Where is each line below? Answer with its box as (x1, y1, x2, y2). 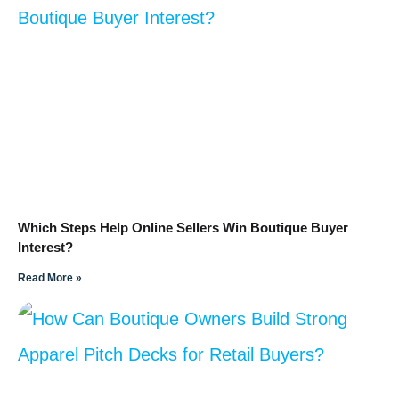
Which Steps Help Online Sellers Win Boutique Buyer (18, 219, 348, 235)
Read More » (18, 271, 82, 284)
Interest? (18, 239, 73, 255)
